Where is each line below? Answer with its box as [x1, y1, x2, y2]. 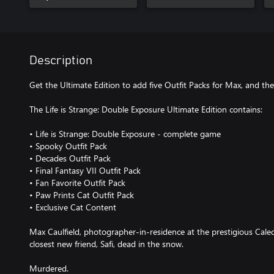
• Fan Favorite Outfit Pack [29, 176, 125, 188]
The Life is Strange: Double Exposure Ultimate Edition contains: [29, 103, 262, 115]
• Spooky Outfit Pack [29, 139, 107, 152]
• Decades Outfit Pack [29, 152, 111, 164]
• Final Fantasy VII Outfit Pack [29, 164, 141, 176]
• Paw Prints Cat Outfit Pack [29, 188, 134, 201]
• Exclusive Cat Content [29, 201, 116, 213]
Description [29, 54, 92, 67]
